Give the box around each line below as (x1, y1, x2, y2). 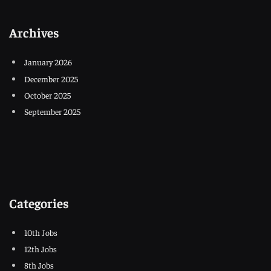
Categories (9, 194, 68, 211)
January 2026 (24, 56, 72, 68)
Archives (9, 24, 59, 41)
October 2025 (24, 89, 71, 100)
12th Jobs (24, 243, 57, 255)
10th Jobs (24, 227, 57, 238)
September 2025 (24, 105, 80, 117)
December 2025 (24, 73, 78, 84)
